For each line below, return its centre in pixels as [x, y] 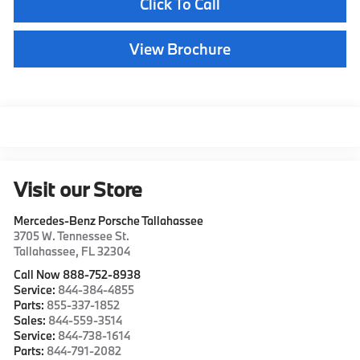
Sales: [31, 320]
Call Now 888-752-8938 [78, 274]
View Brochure [180, 49]
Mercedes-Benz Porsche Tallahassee [109, 220]
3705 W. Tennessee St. [72, 235]
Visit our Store [78, 189]
